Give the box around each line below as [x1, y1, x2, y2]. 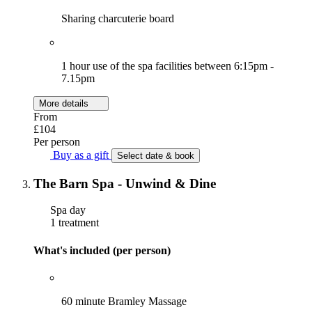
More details [39, 97, 91, 109]
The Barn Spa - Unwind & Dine [33, 175, 216, 191]
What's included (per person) [33, 244, 171, 256]
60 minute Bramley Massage [61, 295, 187, 307]
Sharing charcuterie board [61, 12, 174, 24]
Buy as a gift [50, 148, 111, 161]
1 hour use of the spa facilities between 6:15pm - [61, 59, 274, 72]
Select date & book [117, 150, 194, 161]
